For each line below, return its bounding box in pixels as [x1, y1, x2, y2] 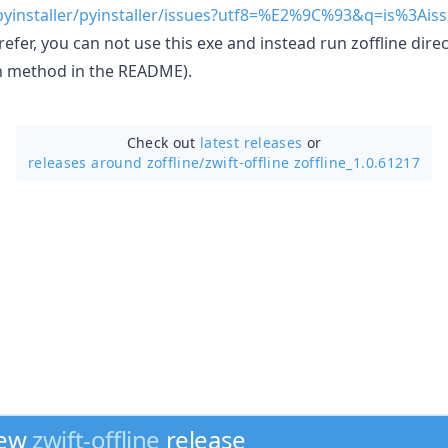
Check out [126, 132, 201, 152]
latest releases [200, 132, 303, 152]
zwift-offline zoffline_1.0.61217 [204, 152, 420, 172]
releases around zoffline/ [28, 152, 205, 172]
